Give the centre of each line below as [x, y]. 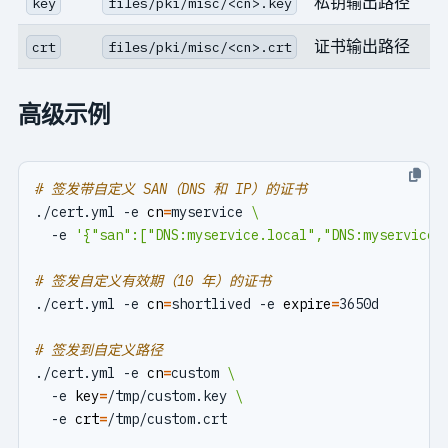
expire [306, 303]
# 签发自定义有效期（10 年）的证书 [152, 280]
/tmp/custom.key [170, 395]
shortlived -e [226, 303]
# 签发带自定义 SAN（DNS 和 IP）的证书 [170, 188]
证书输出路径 [361, 45]
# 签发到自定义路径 [98, 349]
